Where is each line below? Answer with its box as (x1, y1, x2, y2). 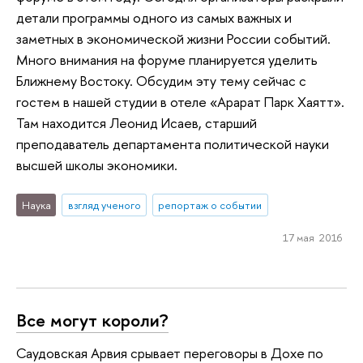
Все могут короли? (16, 308, 169, 333)
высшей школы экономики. (16, 156, 177, 175)
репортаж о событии (158, 197, 263, 212)
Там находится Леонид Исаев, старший (16, 113, 257, 133)
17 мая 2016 (282, 229, 342, 245)
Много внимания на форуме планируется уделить (16, 50, 318, 70)
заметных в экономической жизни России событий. (16, 29, 331, 49)
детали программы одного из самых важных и (16, 8, 292, 28)
